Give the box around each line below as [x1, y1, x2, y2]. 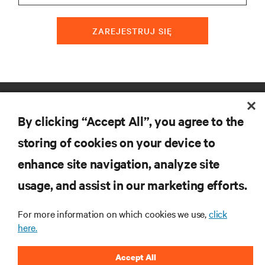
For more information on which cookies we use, [18, 207, 209, 220]
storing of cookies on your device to [18, 134, 215, 150]
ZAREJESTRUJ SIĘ [92, 25, 173, 37]
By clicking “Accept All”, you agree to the [18, 112, 244, 129]
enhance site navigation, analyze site [18, 155, 220, 172]
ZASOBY [6, 91, 42, 105]
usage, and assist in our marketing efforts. [18, 176, 247, 193]
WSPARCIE [6, 125, 51, 138]
